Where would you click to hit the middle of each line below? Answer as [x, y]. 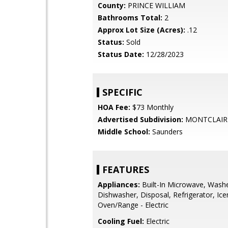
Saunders [166, 132]
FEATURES [126, 169]
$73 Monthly [152, 107]
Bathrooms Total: [130, 18]
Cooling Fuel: [121, 221]
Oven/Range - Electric [133, 205]
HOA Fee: [114, 107]
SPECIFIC [122, 92]
